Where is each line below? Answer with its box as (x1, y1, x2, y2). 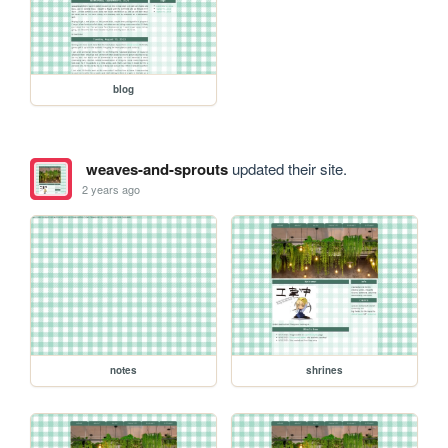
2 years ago (82, 181, 141, 198)
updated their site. (227, 157, 347, 179)
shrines (306, 362, 344, 377)
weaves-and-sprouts (85, 157, 228, 180)
